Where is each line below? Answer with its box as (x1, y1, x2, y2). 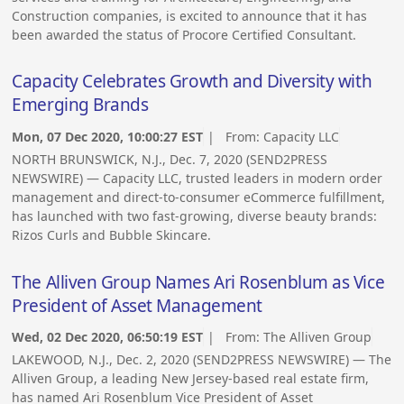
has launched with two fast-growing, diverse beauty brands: (12, 207, 378, 225)
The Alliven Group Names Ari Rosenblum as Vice (12, 270, 385, 294)
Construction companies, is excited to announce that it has (12, 6, 368, 24)
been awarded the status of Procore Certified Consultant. (12, 25, 357, 43)
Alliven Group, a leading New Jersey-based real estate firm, (12, 369, 370, 387)
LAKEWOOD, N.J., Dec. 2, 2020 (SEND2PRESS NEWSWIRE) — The (12, 350, 392, 368)
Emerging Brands (12, 93, 149, 117)
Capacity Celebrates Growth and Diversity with (12, 69, 372, 94)
